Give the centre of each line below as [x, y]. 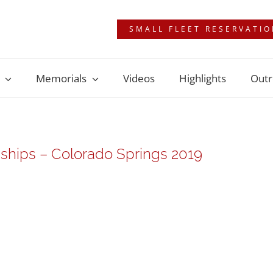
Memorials [61, 78]
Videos [139, 78]
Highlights [203, 78]
